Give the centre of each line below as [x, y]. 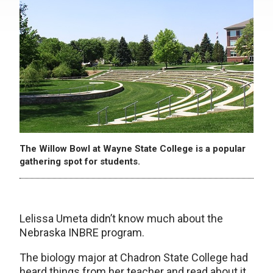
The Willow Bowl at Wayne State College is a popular [133, 149]
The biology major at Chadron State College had [134, 258]
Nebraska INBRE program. [82, 233]
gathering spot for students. [80, 162]
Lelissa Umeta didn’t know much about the [121, 219]
